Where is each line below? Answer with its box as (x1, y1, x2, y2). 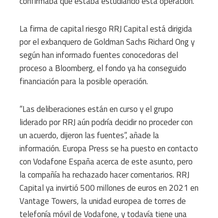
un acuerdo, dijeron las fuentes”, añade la (19, 128, 159, 142)
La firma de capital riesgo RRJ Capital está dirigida (19, 22, 192, 35)
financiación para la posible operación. (19, 74, 148, 88)
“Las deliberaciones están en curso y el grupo (19, 102, 173, 115)
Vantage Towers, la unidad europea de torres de (19, 194, 186, 207)
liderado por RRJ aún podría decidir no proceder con (19, 115, 193, 128)
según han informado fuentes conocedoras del (19, 48, 178, 61)
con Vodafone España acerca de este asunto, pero (19, 155, 193, 168)
